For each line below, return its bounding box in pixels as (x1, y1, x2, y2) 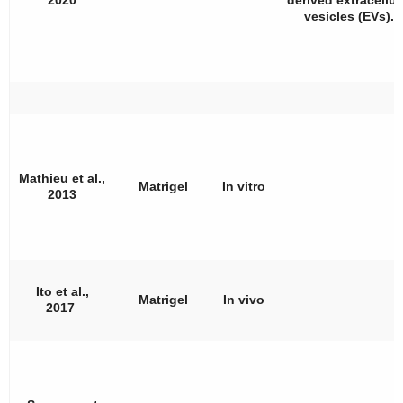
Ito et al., (35, 283, 89, 299)
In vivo (222, 291, 264, 307)
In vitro (221, 178, 265, 193)
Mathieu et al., (19, 170, 105, 185)
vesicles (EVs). (304, 8, 394, 23)
